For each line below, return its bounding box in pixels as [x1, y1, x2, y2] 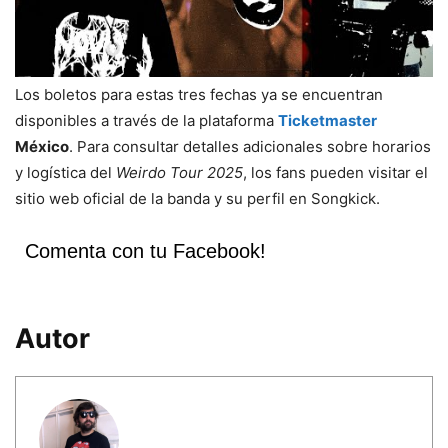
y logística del [15, 162, 116, 182]
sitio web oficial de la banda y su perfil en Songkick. [15, 188, 380, 208]
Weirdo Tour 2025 [116, 162, 243, 182]
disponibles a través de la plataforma [15, 110, 278, 130]
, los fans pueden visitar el [243, 162, 428, 182]
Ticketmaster [278, 110, 377, 130]
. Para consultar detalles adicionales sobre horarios [69, 136, 431, 156]
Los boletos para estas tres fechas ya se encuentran [15, 84, 383, 104]
